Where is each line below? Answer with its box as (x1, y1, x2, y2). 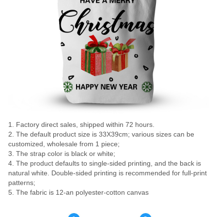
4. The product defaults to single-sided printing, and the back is (8, 159, 201, 167)
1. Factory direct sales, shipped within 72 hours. (8, 120, 155, 128)
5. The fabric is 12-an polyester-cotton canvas (8, 188, 149, 196)
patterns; (8, 178, 35, 186)
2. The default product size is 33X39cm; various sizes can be (8, 130, 194, 138)
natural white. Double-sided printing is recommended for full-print (8, 169, 207, 177)
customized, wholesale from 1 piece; (8, 139, 120, 148)
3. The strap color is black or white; (8, 149, 115, 157)
